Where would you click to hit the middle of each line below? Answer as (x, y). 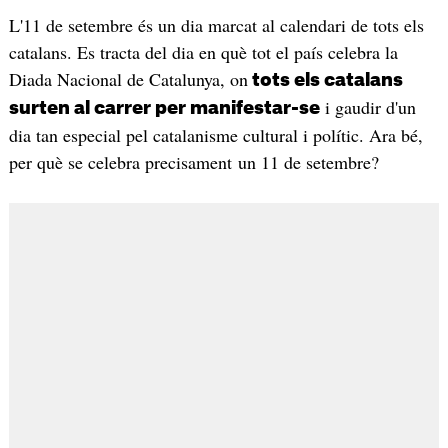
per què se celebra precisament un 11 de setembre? (193, 162)
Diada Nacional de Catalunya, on (128, 79)
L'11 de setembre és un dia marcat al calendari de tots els (216, 25)
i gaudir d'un (367, 107)
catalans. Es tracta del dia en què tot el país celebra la (203, 52)
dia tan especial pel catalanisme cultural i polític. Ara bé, (215, 135)
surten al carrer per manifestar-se (164, 108)
